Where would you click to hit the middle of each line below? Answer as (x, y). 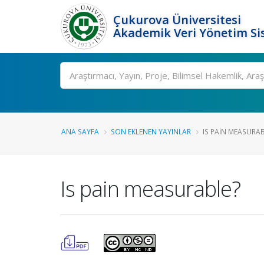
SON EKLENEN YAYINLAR (151, 131)
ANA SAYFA (80, 131)
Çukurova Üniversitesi (177, 20)
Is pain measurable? (150, 189)
